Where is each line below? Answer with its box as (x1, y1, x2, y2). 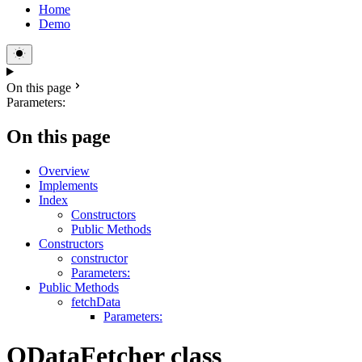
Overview (39, 163, 90, 178)
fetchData (71, 294, 120, 309)
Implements (39, 178, 98, 192)
